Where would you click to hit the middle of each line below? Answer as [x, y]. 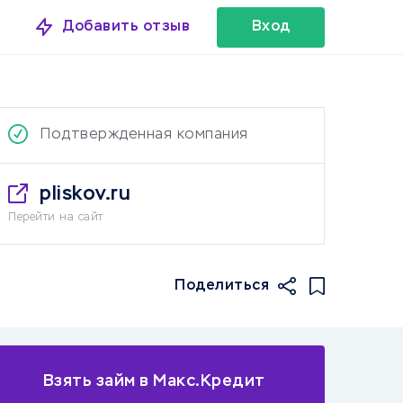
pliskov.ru [85, 194]
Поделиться [222, 286]
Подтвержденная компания [144, 135]
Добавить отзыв [126, 27]
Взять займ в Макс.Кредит [154, 381]
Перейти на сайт [56, 218]
